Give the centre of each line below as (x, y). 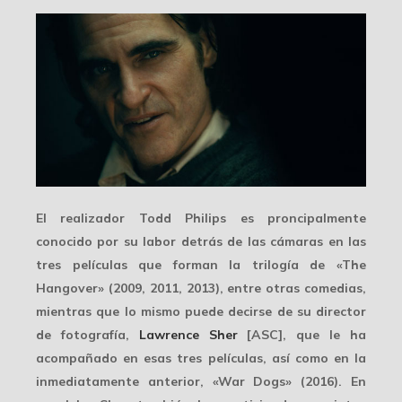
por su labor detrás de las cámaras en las (229, 242)
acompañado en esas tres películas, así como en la (201, 358)
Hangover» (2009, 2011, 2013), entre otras (170, 288)
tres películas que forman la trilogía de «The (201, 265)
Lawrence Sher (188, 335)
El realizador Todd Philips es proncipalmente (201, 218)
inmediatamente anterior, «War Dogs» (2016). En (201, 382)
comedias (333, 288)
